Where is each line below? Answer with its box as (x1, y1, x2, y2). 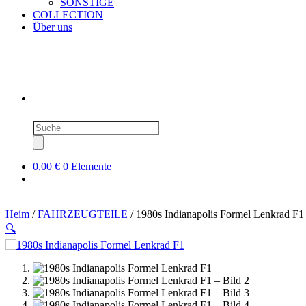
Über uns (33, 21, 72, 33)
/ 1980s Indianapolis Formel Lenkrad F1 (128, 208, 304, 220)
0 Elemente (63, 160, 111, 172)
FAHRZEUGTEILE (38, 208, 128, 220)
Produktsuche (32, 120, 91, 132)
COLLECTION (33, 9, 103, 20)
